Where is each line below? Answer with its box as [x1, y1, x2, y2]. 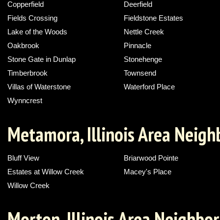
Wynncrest [7, 96, 42, 105]
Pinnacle [124, 41, 152, 50]
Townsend [124, 69, 157, 78]
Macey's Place [124, 167, 172, 176]
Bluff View [7, 154, 39, 163]
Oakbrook [7, 41, 39, 50]
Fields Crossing [7, 14, 57, 23]
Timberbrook [7, 69, 48, 78]
